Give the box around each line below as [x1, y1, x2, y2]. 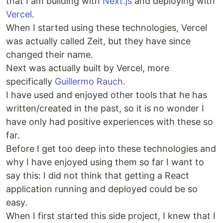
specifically [6, 76, 55, 87]
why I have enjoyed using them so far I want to [6, 157, 204, 167]
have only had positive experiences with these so [6, 116, 213, 127]
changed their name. [6, 49, 93, 60]
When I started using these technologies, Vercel [6, 22, 207, 33]
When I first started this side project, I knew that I [6, 211, 216, 221]
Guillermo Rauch [55, 76, 123, 87]
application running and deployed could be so [6, 184, 198, 194]
